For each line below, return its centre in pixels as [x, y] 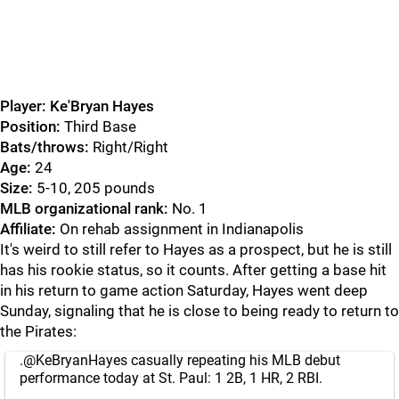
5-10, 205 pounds [94, 188]
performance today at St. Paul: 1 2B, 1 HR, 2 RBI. [171, 378]
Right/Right [130, 147]
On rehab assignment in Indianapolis [180, 229]
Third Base [100, 126]
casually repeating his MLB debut [234, 360]
